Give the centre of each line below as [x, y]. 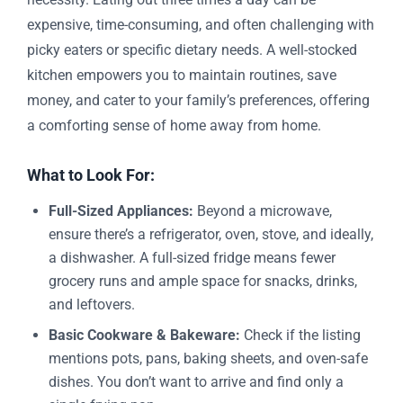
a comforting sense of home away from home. [174, 125]
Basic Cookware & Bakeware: [144, 335]
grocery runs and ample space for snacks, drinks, [203, 281]
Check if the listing [300, 335]
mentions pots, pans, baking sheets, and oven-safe [208, 358]
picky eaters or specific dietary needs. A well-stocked [192, 50]
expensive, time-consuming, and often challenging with [201, 25]
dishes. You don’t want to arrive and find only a [196, 382]
